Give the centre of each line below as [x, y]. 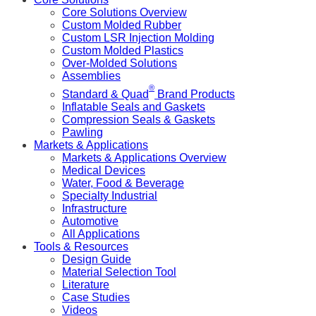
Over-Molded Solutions [120, 63]
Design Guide [97, 259]
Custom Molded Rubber [122, 25]
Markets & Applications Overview [144, 157]
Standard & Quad [105, 94]
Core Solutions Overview [124, 13]
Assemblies [91, 76]
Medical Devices [104, 170]
